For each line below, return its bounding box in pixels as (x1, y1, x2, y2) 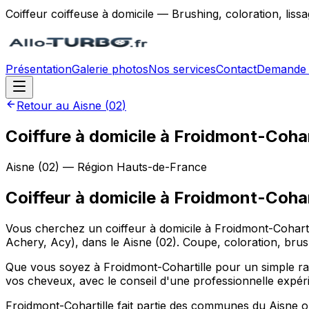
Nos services (148, 62, 216, 76)
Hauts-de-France (117, 159, 207, 174)
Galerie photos (72, 62, 148, 76)
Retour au (17, 99, 72, 112)
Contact (216, 62, 257, 76)
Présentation (6, 62, 72, 76)
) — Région (55, 159, 117, 174)
